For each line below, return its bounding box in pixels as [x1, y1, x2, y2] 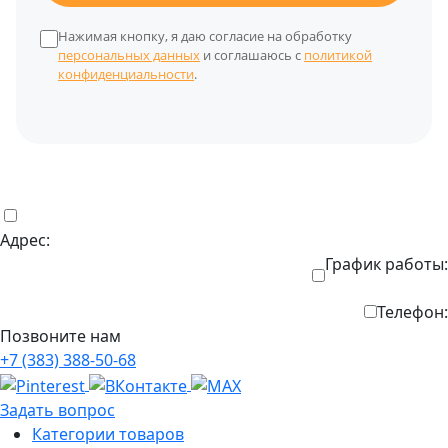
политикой [304, 45, 372, 64]
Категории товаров [32, 422, 184, 445]
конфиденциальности [58, 64, 194, 83]
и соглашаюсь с [200, 45, 304, 64]
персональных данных [58, 45, 200, 64]
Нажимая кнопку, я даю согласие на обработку [58, 26, 352, 45]
